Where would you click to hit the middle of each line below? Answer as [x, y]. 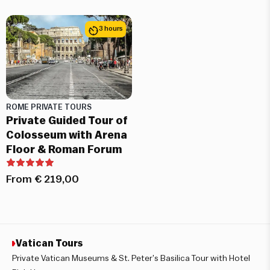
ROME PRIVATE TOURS [49, 107]
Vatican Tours [49, 243]
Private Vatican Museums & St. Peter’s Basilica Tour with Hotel [131, 258]
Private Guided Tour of [67, 120]
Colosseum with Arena [67, 135]
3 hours [111, 29]
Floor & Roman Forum [64, 149]
